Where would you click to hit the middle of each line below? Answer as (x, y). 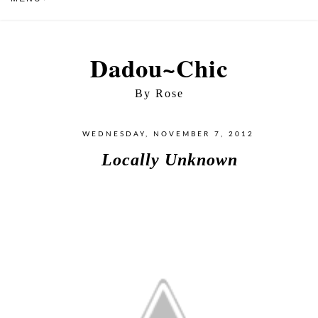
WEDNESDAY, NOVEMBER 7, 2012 (168, 134)
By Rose (159, 93)
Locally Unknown (169, 159)
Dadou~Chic (159, 68)
